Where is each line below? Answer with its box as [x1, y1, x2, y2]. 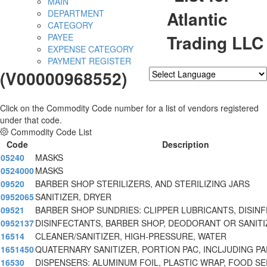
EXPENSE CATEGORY [48, 43, 133, 55]
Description [162, 138, 209, 151]
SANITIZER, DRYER [35, 191, 111, 203]
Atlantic [167, 7, 228, 32]
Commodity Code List [11, 126, 92, 138]
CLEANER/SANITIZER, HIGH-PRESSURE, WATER [35, 230, 226, 243]
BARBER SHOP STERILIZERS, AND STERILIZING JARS [35, 178, 250, 190]
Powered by [149, 81, 196, 94]
